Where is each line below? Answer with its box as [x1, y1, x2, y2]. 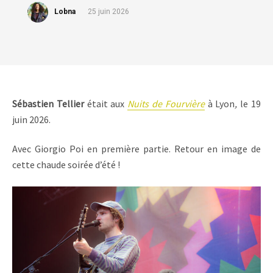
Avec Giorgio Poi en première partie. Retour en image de [12, 143, 261, 155]
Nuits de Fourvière [127, 97, 205, 110]
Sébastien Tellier [12, 97, 84, 110]
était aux [83, 97, 128, 110]
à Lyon [204, 97, 235, 110]
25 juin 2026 [88, 7, 129, 16]
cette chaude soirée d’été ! [12, 158, 120, 171]
